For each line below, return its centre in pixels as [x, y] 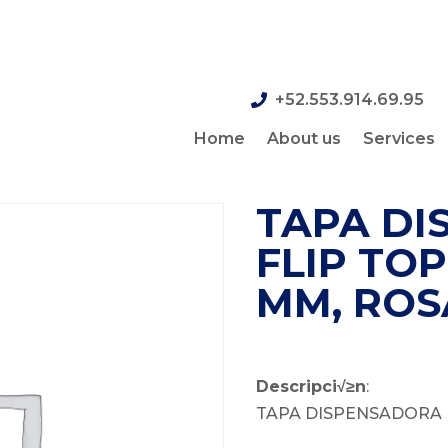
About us [304, 139]
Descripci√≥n [311, 387]
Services [399, 139]
